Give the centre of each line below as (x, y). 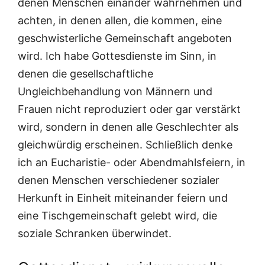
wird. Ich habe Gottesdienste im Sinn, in (117, 56)
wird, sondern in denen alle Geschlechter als (128, 127)
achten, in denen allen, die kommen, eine (120, 21)
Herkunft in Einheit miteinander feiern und (123, 198)
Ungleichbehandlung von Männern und (115, 92)
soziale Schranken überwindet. (95, 234)
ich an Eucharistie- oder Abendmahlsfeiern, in (132, 163)
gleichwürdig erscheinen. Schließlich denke (125, 145)
